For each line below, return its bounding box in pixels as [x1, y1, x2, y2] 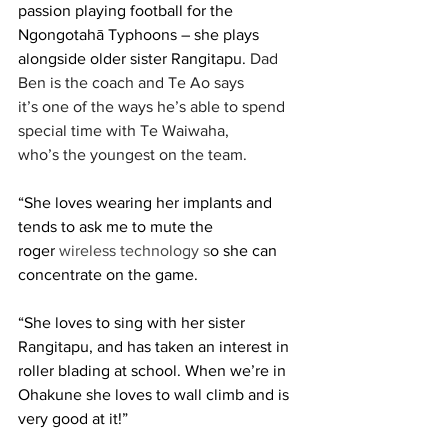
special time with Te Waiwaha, [18, 121, 233, 139]
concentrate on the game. [18, 265, 206, 283]
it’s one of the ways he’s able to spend [18, 97, 289, 115]
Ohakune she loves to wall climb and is [18, 385, 293, 403]
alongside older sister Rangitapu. [18, 49, 250, 67]
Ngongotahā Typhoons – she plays [18, 25, 263, 43]
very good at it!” [18, 409, 132, 427]
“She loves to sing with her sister [18, 313, 249, 331]
